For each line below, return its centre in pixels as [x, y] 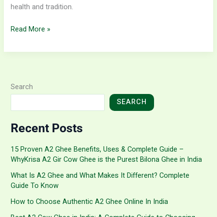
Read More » [31, 30]
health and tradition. [42, 7]
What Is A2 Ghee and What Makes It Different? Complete [100, 175]
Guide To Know [35, 186]
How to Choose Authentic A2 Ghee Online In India [90, 201]
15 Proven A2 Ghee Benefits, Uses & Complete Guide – [98, 149]
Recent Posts [47, 128]
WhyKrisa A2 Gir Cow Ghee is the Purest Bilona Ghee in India [107, 159]
